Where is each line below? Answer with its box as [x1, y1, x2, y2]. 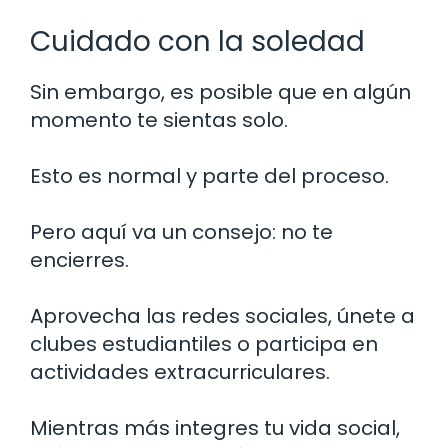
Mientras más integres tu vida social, [30, 413, 400, 442]
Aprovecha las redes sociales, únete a [30, 301, 415, 330]
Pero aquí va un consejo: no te [30, 217, 333, 246]
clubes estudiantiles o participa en [30, 329, 378, 358]
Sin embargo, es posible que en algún [30, 77, 411, 106]
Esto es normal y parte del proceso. [30, 161, 389, 190]
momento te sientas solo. [30, 105, 288, 134]
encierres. [30, 245, 129, 274]
